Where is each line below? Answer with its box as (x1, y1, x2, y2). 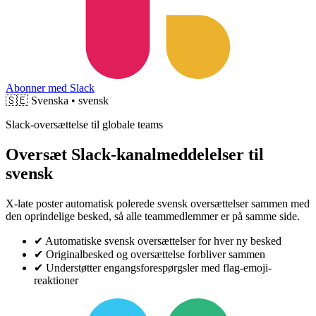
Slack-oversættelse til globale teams (6, 119, 163, 130)
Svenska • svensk (31, 95, 109, 107)
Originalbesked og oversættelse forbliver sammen (46, 248, 265, 260)
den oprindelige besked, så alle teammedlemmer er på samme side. (6, 209, 300, 222)
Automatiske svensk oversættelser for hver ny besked (45, 234, 281, 247)
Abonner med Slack (6, 82, 95, 94)
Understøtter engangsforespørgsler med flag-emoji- (46, 261, 272, 274)
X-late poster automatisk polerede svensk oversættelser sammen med (6, 197, 310, 209)
